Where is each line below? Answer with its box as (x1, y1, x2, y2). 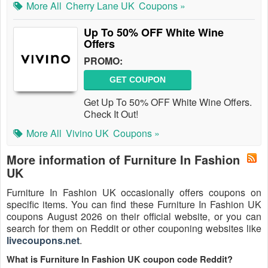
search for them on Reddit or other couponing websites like (7, 221, 261, 235)
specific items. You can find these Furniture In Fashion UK (7, 197, 261, 211)
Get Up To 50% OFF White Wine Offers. (84, 95, 252, 109)
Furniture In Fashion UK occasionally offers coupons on (7, 185, 261, 199)
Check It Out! (84, 107, 138, 121)
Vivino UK (66, 126, 109, 140)
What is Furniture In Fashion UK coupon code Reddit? (7, 253, 233, 266)
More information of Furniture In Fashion (7, 151, 240, 168)
